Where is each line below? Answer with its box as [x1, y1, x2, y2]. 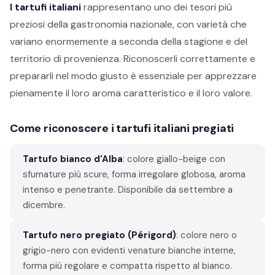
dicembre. [23, 198, 65, 211]
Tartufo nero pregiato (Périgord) [23, 228, 176, 241]
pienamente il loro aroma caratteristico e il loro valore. [10, 86, 252, 99]
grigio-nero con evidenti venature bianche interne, [23, 244, 236, 257]
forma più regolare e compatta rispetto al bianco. [23, 259, 232, 272]
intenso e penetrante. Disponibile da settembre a [23, 183, 233, 196]
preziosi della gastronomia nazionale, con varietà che [10, 17, 247, 31]
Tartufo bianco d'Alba [23, 152, 123, 165]
